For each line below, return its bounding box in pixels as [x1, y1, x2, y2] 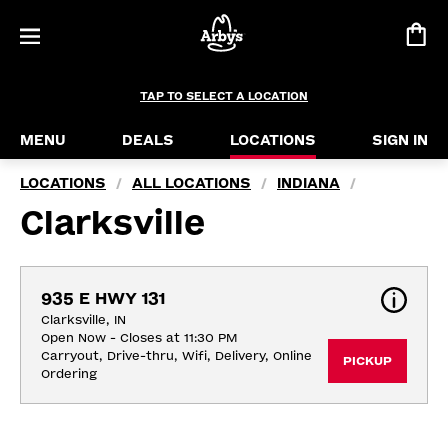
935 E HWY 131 [41, 289, 165, 308]
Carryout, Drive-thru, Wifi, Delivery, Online [41, 349, 312, 363]
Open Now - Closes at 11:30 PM [41, 331, 237, 345]
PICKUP [343, 354, 392, 368]
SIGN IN [372, 132, 428, 149]
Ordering [41, 367, 97, 381]
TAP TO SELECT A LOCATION [140, 90, 308, 103]
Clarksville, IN [41, 313, 126, 327]
